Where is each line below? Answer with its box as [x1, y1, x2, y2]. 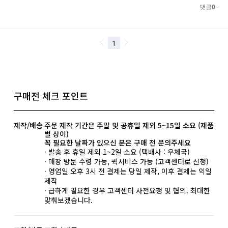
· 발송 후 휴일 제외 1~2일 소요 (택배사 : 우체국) [44, 147, 190, 157]
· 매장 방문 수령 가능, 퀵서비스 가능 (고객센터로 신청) [44, 156, 209, 167]
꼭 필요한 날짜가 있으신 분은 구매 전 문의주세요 [44, 137, 191, 148]
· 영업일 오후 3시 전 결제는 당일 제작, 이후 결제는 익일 [44, 166, 212, 177]
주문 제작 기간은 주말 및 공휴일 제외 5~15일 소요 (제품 [44, 120, 214, 131]
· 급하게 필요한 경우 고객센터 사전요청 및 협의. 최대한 [44, 185, 210, 196]
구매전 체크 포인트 [13, 89, 88, 103]
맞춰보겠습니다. [44, 195, 93, 206]
